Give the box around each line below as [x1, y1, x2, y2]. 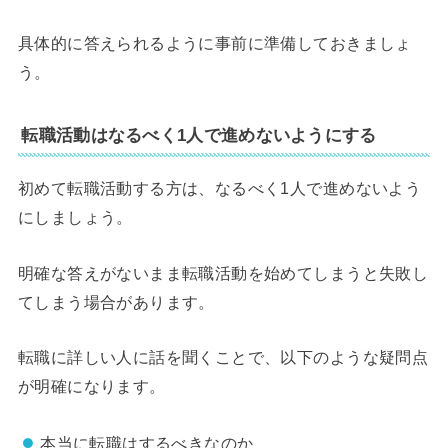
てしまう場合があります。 [17, 292, 215, 311]
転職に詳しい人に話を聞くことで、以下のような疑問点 [17, 348, 429, 367]
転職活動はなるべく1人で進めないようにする [21, 125, 377, 146]
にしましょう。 [17, 208, 133, 227]
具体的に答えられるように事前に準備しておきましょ [17, 34, 412, 53]
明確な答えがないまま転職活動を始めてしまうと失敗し [17, 263, 429, 282]
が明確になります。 [17, 377, 166, 396]
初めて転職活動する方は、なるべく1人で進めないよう [17, 179, 422, 198]
